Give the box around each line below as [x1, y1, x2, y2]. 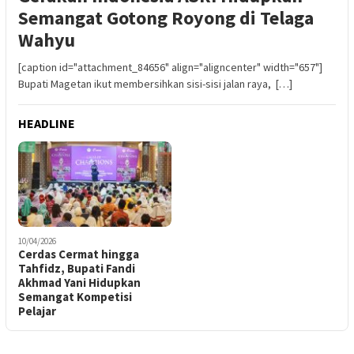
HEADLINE [18, 115, 75, 131]
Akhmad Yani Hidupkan [18, 275, 141, 291]
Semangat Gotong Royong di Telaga [18, 5, 314, 30]
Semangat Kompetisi [18, 289, 132, 305]
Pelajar [18, 303, 56, 319]
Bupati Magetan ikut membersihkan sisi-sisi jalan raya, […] [18, 76, 292, 91]
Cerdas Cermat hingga [18, 247, 139, 262]
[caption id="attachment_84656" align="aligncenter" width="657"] [18, 59, 322, 74]
